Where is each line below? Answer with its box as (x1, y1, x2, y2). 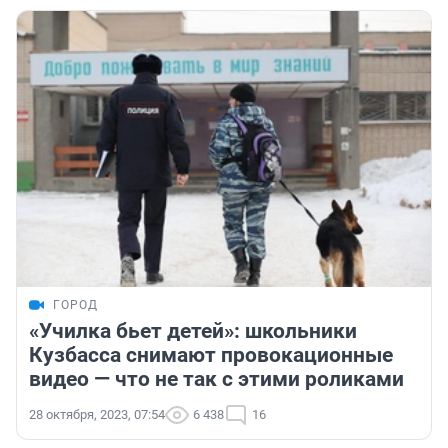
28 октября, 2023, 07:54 (29, 407, 165, 423)
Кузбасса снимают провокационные (29, 343, 393, 368)
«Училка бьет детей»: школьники (29, 319, 357, 344)
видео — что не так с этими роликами (29, 367, 404, 392)
